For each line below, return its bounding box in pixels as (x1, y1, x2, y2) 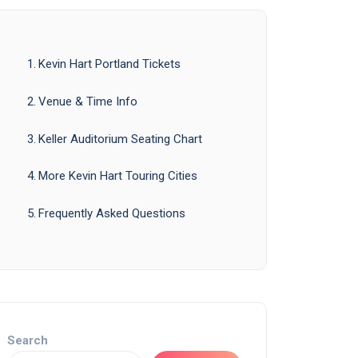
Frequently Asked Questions (38, 206, 185, 221)
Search (7, 332, 48, 348)
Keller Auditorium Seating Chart (38, 131, 202, 146)
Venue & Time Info (38, 93, 137, 109)
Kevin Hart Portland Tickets (38, 57, 181, 71)
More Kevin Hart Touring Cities (38, 169, 197, 184)
